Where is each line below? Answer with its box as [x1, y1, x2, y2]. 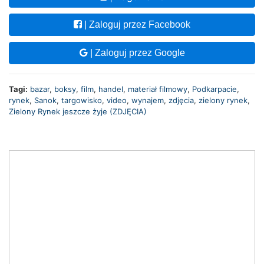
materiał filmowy [128, 84, 187, 94]
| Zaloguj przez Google [87, 48, 185, 58]
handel [98, 84, 123, 94]
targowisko [61, 95, 102, 105]
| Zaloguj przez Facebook [82, 19, 190, 30]
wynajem [131, 95, 164, 105]
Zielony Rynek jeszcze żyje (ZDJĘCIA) [9, 107, 147, 117]
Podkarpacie [192, 84, 237, 94]
